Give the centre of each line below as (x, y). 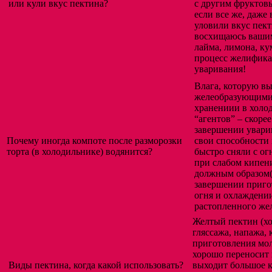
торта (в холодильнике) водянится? (80, 152)
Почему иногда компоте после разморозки (94, 141)
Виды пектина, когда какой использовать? (96, 265)
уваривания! (223, 69)
